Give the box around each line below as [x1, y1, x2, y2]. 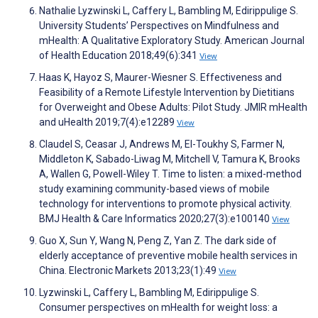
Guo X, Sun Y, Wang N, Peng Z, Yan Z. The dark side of [39, 235, 277, 247]
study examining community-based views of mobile [39, 183, 270, 195]
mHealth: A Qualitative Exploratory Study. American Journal [39, 35, 305, 47]
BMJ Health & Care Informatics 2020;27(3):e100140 [39, 213, 272, 225]
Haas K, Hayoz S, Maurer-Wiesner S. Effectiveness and [39, 72, 282, 84]
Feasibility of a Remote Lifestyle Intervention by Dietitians [39, 87, 295, 99]
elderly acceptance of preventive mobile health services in [39, 250, 297, 262]
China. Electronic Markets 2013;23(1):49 [39, 265, 219, 277]
